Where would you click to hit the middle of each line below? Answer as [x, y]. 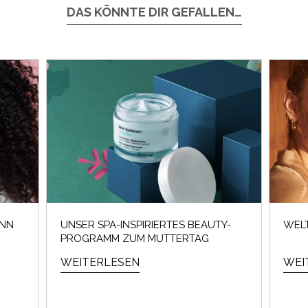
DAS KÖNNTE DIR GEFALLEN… [154, 12]
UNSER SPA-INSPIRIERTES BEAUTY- [146, 224]
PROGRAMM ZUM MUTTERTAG [135, 238]
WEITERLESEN [100, 262]
